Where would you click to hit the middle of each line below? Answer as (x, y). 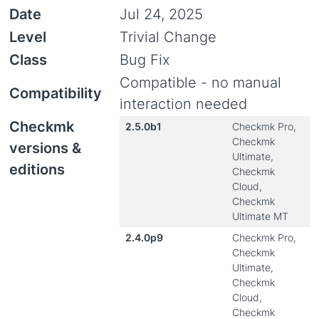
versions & (45, 148)
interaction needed (183, 104)
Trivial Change (168, 37)
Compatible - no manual (200, 83)
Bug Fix (145, 60)
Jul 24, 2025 (161, 14)
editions (37, 169)
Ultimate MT (260, 216)
